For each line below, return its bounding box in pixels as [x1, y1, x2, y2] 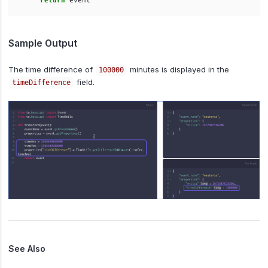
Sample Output [8, 38, 77, 49]
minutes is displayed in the [127, 64, 229, 74]
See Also [8, 243, 45, 254]
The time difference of [8, 64, 95, 74]
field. [74, 77, 95, 87]
